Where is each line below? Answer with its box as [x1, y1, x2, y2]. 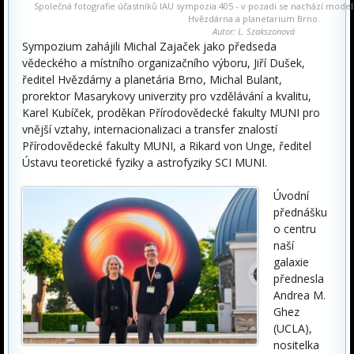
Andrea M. [273, 287, 326, 303]
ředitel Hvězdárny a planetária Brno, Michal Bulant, [22, 71, 282, 87]
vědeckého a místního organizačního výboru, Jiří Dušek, [22, 55, 305, 70]
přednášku [273, 204, 327, 220]
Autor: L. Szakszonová [213, 24, 295, 37]
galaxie [273, 254, 309, 269]
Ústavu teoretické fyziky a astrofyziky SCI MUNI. [22, 154, 267, 170]
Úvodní [273, 187, 309, 203]
